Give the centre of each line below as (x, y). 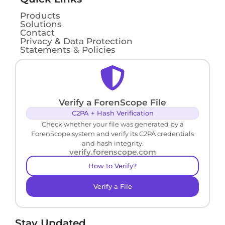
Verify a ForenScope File (113, 103)
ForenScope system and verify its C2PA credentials (113, 134)
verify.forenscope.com (113, 152)
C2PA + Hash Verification (113, 113)
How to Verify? (113, 166)
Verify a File (113, 187)
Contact (37, 33)
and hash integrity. (113, 143)
